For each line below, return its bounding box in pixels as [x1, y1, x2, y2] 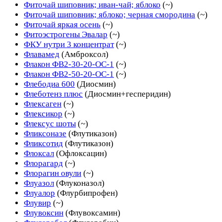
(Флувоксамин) [65, 208, 120, 218]
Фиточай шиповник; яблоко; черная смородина [24, 9, 195, 19]
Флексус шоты [24, 118, 76, 128]
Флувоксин [24, 208, 63, 218]
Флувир [24, 198, 51, 208]
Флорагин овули [24, 168, 81, 178]
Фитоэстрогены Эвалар [24, 29, 108, 39]
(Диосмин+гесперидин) [85, 89, 171, 99]
